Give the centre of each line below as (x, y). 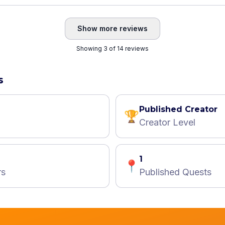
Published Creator (178, 109)
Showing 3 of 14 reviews (113, 48)
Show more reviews (113, 28)
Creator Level (167, 122)
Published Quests (175, 172)
